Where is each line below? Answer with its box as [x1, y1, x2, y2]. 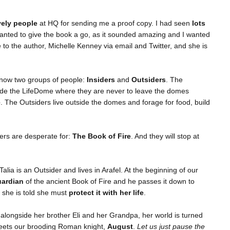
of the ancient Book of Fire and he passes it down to [24, 177, 195, 186]
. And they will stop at [131, 132, 199, 141]
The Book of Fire [72, 132, 131, 141]
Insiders [87, 75, 115, 84]
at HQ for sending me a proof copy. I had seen [37, 19, 192, 28]
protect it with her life [69, 188, 144, 197]
